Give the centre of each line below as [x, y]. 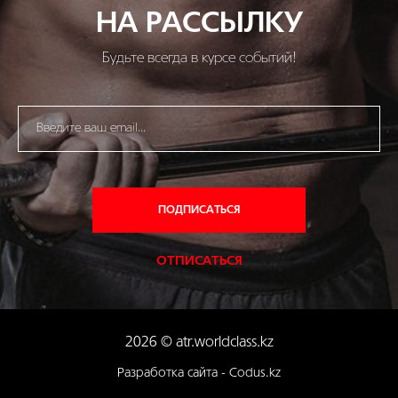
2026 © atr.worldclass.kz [199, 343]
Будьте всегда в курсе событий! [199, 59]
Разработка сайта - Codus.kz [199, 374]
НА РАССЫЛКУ [199, 25]
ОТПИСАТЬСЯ [199, 262]
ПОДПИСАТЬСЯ [199, 210]
